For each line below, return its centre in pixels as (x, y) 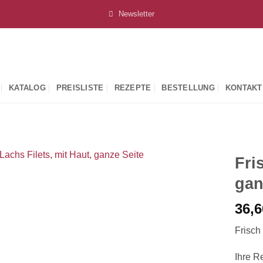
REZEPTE (133, 88)
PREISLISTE (80, 88)
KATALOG (27, 88)
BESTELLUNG (188, 88)
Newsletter (137, 14)
